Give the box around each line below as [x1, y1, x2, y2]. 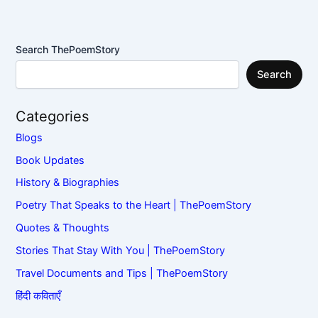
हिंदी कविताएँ [16, 290, 62, 303]
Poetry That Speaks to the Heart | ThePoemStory [16, 199, 252, 212]
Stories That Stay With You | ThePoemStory [16, 244, 226, 258]
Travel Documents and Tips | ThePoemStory [16, 267, 229, 280]
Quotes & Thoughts [16, 221, 110, 235]
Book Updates [16, 153, 85, 167]
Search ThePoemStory [16, 43, 121, 56]
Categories [16, 107, 89, 125]
